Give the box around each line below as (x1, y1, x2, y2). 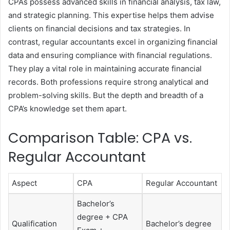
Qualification (12, 219, 57, 229)
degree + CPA (77, 212, 128, 222)
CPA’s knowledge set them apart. (8, 103, 127, 113)
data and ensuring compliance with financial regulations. (8, 50, 212, 60)
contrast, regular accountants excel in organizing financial (8, 36, 218, 47)
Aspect (12, 178, 37, 188)
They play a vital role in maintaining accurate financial (8, 63, 202, 73)
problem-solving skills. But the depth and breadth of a (8, 90, 203, 100)
